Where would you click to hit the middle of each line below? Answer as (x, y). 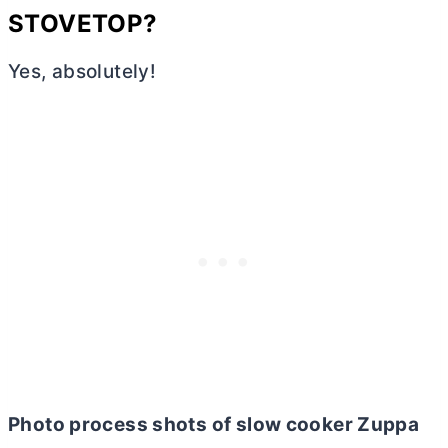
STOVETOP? (83, 23)
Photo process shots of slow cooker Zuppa (214, 424)
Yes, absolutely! (82, 71)
